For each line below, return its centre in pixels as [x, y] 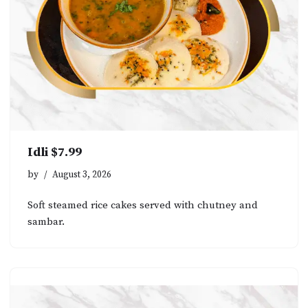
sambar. [46, 221]
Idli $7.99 [55, 152]
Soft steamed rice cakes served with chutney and [143, 205]
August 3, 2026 [82, 175]
